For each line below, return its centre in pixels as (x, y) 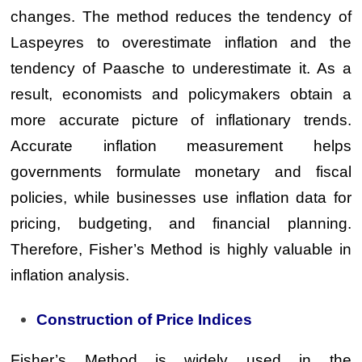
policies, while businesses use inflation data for (181, 198)
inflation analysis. (70, 275)
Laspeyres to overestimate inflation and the (181, 42)
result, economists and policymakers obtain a (181, 94)
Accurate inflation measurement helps (181, 146)
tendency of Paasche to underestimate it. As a (181, 68)
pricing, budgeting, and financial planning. (181, 223)
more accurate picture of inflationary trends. (181, 120)
